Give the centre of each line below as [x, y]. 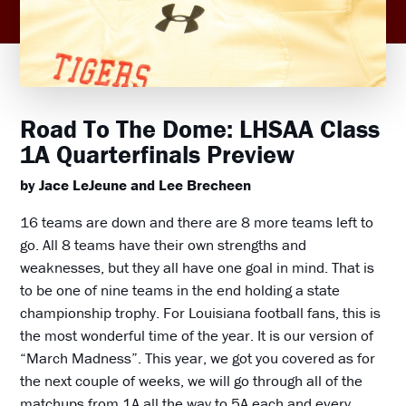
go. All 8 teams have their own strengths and [164, 245]
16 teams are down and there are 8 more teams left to [197, 222]
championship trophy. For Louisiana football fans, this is [201, 313]
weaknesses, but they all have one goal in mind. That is [198, 268]
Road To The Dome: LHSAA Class [200, 129]
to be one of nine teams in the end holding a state [180, 290]
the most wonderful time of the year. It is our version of [197, 336]
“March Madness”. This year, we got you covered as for [198, 358]
